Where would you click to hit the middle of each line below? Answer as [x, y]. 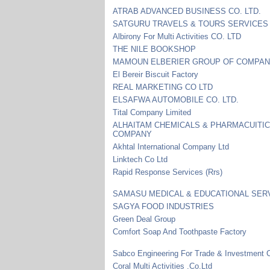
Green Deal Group [144, 219]
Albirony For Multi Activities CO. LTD [177, 36]
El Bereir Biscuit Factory [156, 74]
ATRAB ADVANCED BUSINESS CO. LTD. [187, 11]
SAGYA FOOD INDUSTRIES [164, 206]
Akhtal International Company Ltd [171, 146]
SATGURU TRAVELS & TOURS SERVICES [191, 24]
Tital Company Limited [152, 112]
